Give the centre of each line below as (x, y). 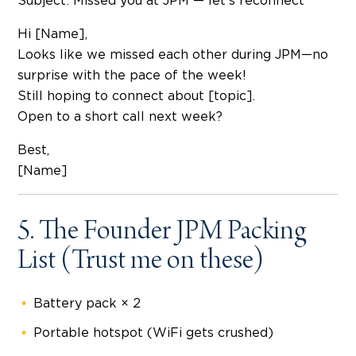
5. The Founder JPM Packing (162, 233)
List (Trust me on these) (141, 262)
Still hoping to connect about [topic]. (136, 96)
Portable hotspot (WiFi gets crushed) (153, 333)
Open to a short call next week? (120, 116)
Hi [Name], (52, 34)
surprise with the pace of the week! (132, 75)
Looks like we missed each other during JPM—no (173, 54)
